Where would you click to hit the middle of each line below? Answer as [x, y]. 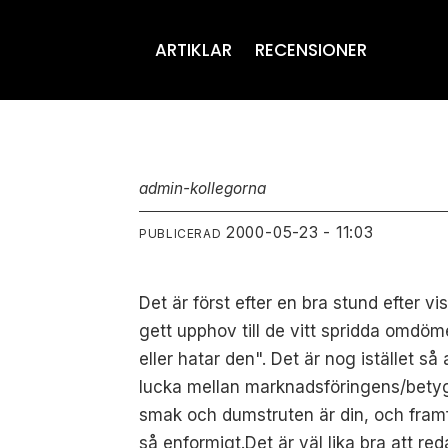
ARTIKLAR [194, 50]
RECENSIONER [310, 50]
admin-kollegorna [203, 188]
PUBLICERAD [180, 234]
